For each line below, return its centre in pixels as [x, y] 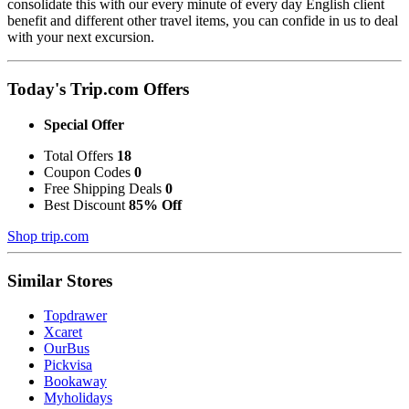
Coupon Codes [89, 172]
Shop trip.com [48, 236]
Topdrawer [75, 316]
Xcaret [63, 332]
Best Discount [86, 204]
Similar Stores [60, 280]
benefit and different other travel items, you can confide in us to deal [203, 21]
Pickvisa [68, 365]
